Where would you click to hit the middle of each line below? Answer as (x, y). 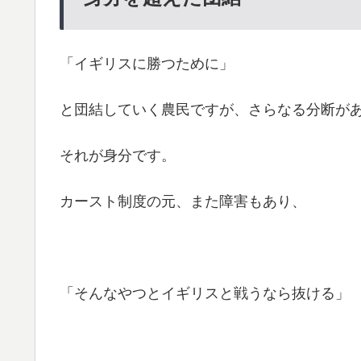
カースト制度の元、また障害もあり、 (183, 202)
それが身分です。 (118, 155)
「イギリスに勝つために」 (147, 63)
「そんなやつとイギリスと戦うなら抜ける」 (205, 294)
